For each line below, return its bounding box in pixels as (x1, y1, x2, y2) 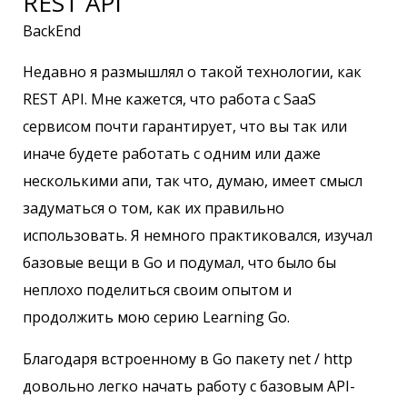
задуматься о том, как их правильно (23, 198, 284, 219)
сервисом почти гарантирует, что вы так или (23, 116, 347, 137)
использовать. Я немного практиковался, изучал (23, 225, 372, 246)
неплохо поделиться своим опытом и (23, 280, 292, 301)
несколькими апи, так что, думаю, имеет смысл (23, 171, 362, 192)
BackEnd (23, 21, 81, 42)
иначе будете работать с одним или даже (23, 144, 321, 164)
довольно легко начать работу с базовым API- (23, 376, 355, 397)
